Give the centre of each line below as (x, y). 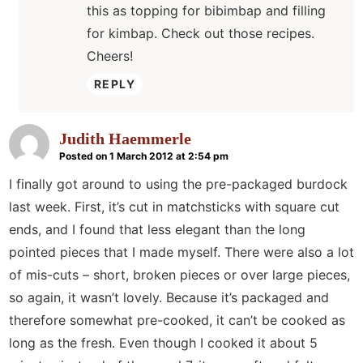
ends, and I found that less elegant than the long (157, 229)
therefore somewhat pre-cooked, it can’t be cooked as (177, 320)
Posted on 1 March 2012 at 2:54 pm (144, 156)
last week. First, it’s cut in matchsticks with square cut (174, 206)
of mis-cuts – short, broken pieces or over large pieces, (179, 274)
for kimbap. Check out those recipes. (201, 33)
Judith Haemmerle (125, 138)
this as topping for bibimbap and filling (206, 10)
